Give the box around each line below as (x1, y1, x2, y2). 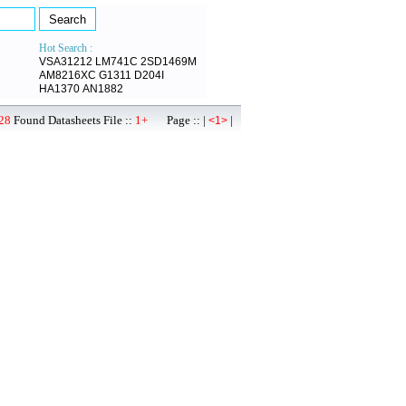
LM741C (95, 55, 138, 68)
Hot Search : (39, 42, 92, 54)
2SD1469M (140, 55, 197, 68)
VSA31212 (39, 55, 92, 68)
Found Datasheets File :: (11, 113, 135, 127)
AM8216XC (39, 69, 96, 82)
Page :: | (148, 113, 208, 127)
